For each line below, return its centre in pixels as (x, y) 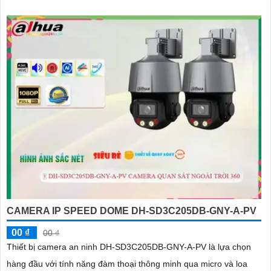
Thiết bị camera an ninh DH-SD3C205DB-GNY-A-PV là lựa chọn (129, 247)
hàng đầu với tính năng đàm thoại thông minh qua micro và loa (127, 263)
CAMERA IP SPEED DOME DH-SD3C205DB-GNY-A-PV (132, 211)
